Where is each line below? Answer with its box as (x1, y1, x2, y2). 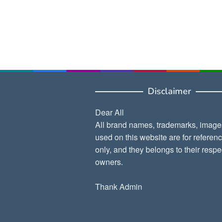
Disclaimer (148, 85, 191, 97)
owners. (95, 156, 123, 167)
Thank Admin (95, 180, 142, 192)
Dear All (95, 106, 124, 118)
